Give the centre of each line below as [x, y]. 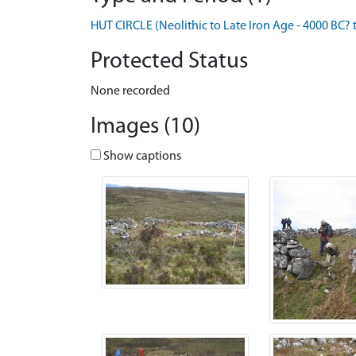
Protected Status [169, 62]
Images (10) [145, 127]
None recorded [130, 91]
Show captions [141, 157]
